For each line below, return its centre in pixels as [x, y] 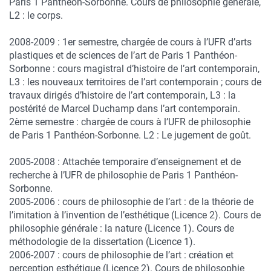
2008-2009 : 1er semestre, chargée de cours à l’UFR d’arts [130, 42]
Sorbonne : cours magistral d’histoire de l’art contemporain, [134, 69]
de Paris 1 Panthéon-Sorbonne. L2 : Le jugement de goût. [130, 135]
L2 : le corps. [36, 15]
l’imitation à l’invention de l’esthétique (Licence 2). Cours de [135, 215]
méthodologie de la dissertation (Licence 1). [102, 242]
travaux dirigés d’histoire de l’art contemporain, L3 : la [122, 95]
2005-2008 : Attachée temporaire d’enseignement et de [125, 162]
